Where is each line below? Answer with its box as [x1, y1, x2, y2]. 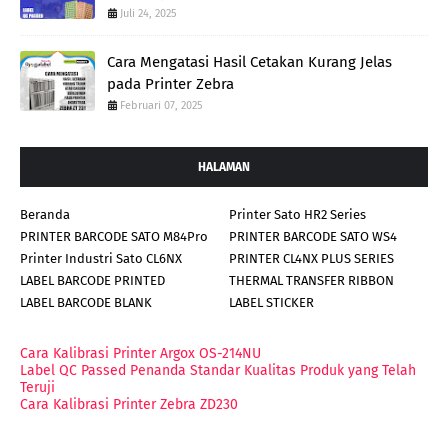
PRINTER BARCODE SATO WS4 [229, 228, 397, 244]
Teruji [20, 378, 55, 396]
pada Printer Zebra [107, 74, 234, 93]
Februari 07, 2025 [120, 98, 203, 112]
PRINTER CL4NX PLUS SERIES [229, 250, 394, 266]
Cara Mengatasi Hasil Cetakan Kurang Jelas [107, 52, 392, 71]
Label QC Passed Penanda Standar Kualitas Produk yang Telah [20, 361, 416, 379]
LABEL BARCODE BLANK [20, 294, 152, 310]
